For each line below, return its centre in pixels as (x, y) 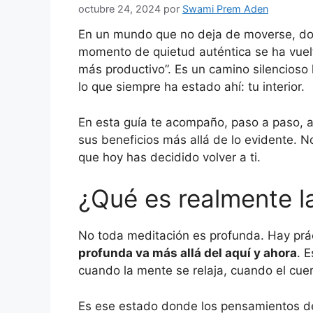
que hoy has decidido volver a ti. (169, 157)
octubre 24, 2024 (119, 9)
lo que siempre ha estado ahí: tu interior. (191, 87)
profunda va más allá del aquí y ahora (188, 253)
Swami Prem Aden (225, 9)
